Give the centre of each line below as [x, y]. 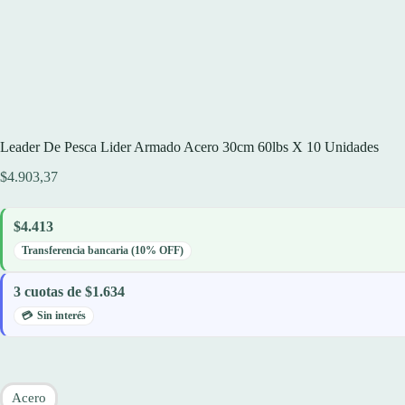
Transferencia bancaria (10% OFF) [103, 250]
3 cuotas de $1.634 [69, 291]
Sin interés [61, 315]
